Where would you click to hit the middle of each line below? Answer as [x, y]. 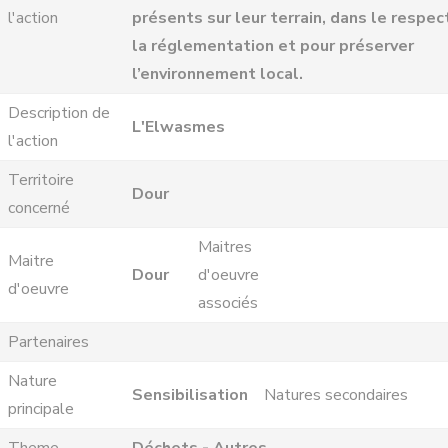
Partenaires [48, 342]
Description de [59, 113]
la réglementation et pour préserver [273, 46]
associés [228, 303]
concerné [39, 208]
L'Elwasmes [178, 127]
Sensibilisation [190, 395]
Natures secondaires [336, 395]
